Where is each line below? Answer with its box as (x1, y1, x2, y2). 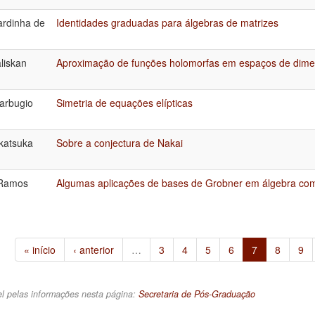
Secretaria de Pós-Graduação (139, 287, 255, 300)
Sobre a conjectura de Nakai (56, 135, 183, 150)
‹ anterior (73, 242, 114, 257)
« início (24, 242, 56, 257)
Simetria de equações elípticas (56, 95, 193, 110)
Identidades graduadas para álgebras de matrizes (56, 15, 278, 30)
